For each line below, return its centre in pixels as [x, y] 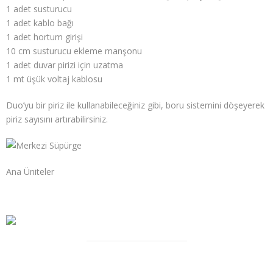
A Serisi [20, 197]
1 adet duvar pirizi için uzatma [65, 65]
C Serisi [20, 261]
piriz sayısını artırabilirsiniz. [57, 119]
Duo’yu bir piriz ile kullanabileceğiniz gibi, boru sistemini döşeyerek [135, 105]
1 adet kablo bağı [40, 23]
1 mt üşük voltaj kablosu [54, 79]
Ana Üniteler [30, 171]
